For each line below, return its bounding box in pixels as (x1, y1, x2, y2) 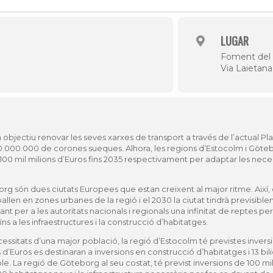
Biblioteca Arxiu (177, 50, 242, 60)
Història (177, 12, 210, 22)
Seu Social (177, 69, 220, 79)
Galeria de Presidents (177, 31, 263, 41)
